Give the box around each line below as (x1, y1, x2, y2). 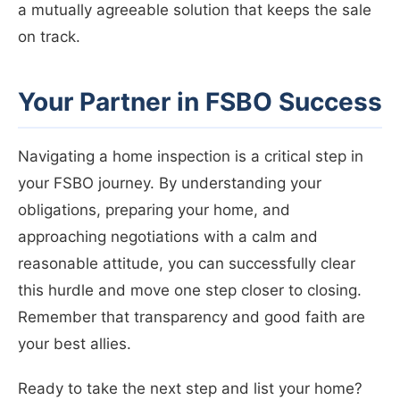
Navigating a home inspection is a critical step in (18, 147, 363, 166)
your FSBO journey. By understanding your (18, 174, 321, 193)
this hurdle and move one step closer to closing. (18, 281, 362, 300)
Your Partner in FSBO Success (18, 87, 382, 118)
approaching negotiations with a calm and (18, 228, 318, 246)
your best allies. (18, 335, 131, 354)
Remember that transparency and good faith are (18, 308, 365, 327)
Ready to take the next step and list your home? (18, 379, 362, 398)
